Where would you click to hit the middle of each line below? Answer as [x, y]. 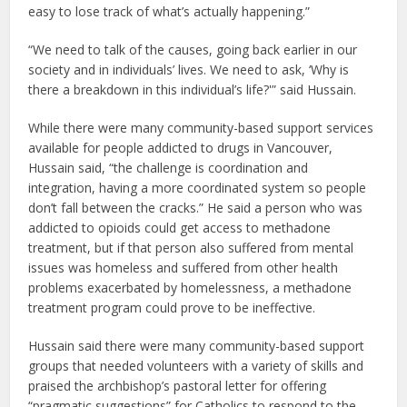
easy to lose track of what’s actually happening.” [169, 11]
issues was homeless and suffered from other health [184, 267]
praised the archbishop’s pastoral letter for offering [178, 385]
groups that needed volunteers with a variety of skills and [196, 365]
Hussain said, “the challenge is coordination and [169, 167]
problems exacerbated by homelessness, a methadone [190, 287]
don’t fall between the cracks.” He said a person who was [196, 207]
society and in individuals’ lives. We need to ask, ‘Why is [189, 69]
